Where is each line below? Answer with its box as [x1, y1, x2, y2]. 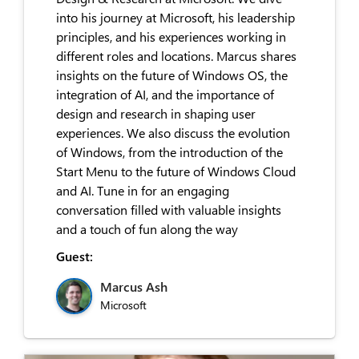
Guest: [56, 247, 93, 264]
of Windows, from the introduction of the [56, 143, 283, 160]
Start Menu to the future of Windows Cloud [56, 162, 296, 179]
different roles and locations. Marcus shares [56, 46, 296, 64]
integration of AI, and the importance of [56, 85, 274, 103]
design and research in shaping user [56, 104, 256, 122]
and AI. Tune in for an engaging [56, 181, 229, 199]
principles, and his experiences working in [56, 27, 286, 45]
